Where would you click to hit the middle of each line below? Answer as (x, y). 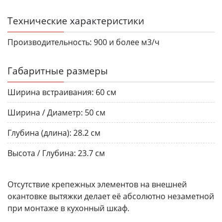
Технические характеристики (76, 20)
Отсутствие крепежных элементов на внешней (97, 184)
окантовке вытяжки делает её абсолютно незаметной (111, 196)
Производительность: (50, 42)
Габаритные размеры (58, 70)
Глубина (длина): (39, 133)
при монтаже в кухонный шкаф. (68, 208)
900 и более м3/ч (127, 42)
